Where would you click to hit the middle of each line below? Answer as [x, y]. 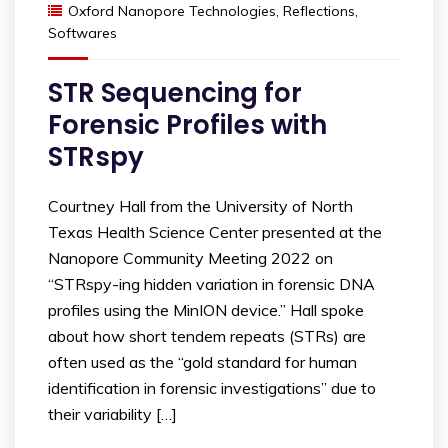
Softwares [82, 33]
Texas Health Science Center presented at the [215, 232]
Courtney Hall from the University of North [200, 206]
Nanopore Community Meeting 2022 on [190, 258]
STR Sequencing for [175, 93]
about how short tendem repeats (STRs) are [207, 336]
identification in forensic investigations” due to [212, 388]
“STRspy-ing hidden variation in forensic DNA [211, 284]
